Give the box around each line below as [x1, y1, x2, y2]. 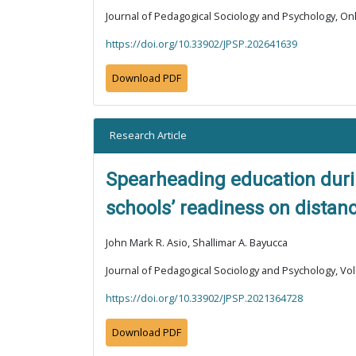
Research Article [110, 128, 187, 142]
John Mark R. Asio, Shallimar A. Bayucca [106, 235, 288, 250]
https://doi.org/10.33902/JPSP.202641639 [106, 37, 297, 51]
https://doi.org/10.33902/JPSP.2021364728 [106, 291, 303, 305]
